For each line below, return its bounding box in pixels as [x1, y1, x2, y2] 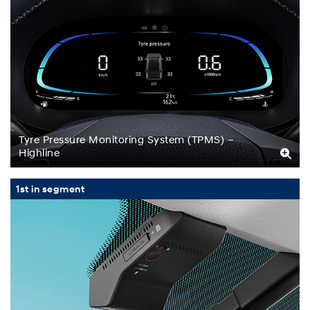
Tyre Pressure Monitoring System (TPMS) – [19, 132, 234, 145]
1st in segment [16, 182, 84, 194]
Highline [19, 145, 60, 158]
